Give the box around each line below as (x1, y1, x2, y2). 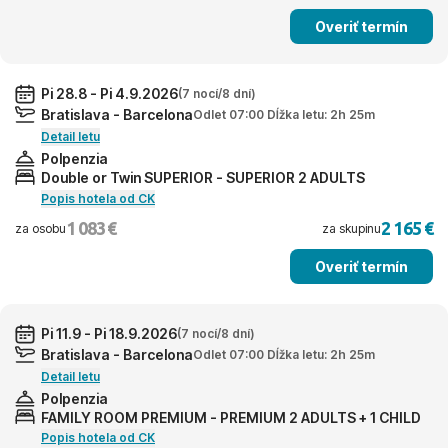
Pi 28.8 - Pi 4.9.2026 (41, 85, 178, 103)
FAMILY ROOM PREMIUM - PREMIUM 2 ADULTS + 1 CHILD (41, 408, 421, 426)
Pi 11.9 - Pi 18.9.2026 (41, 325, 177, 343)
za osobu (15, 220, 66, 236)
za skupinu (322, 220, 382, 236)
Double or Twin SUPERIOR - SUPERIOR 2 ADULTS (41, 168, 365, 186)
